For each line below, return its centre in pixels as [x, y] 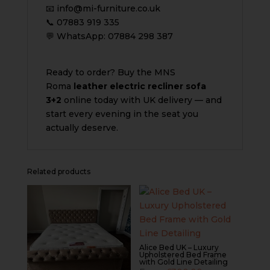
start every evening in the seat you [122, 114]
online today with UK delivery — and [141, 100]
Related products [58, 171]
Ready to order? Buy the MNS [110, 72]
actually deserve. [82, 127]
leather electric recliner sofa [140, 86]
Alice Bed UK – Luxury [179, 247]
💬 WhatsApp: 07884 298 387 [109, 36]
